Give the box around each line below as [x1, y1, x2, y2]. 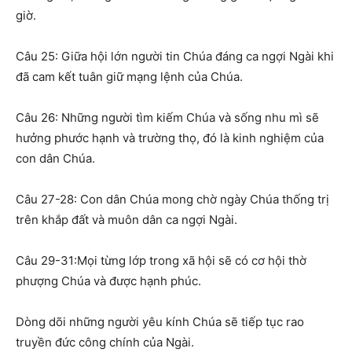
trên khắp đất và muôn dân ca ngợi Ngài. [16, 212, 237, 228]
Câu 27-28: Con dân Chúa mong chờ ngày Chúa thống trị [16, 192, 329, 207]
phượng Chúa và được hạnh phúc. [16, 273, 201, 289]
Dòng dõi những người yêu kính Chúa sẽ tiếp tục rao [16, 314, 304, 330]
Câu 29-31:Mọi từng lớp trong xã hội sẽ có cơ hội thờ [16, 253, 306, 269]
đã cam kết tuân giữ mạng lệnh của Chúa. [16, 69, 243, 85]
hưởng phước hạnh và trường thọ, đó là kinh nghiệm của [16, 130, 324, 146]
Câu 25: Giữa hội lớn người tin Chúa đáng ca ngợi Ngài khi [16, 49, 334, 64]
